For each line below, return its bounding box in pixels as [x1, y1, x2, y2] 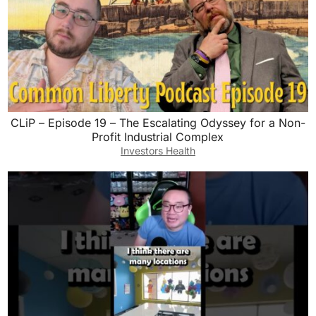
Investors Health [120, 144, 195, 157]
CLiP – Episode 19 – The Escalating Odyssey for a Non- [10, 115, 305, 130]
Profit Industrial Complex [92, 129, 224, 144]
